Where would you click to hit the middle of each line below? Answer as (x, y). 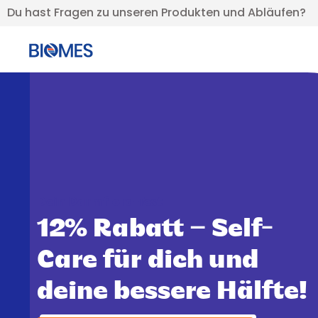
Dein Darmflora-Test (99, 202)
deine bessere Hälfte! (172, 292)
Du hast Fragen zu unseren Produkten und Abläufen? (157, 12)
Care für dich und (148, 261)
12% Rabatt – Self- (155, 230)
